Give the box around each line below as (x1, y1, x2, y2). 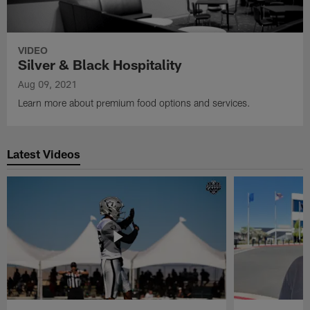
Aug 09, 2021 (18, 78, 77, 91)
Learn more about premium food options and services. (18, 97, 251, 109)
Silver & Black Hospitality (18, 56, 183, 73)
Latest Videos (7, 146, 81, 161)
